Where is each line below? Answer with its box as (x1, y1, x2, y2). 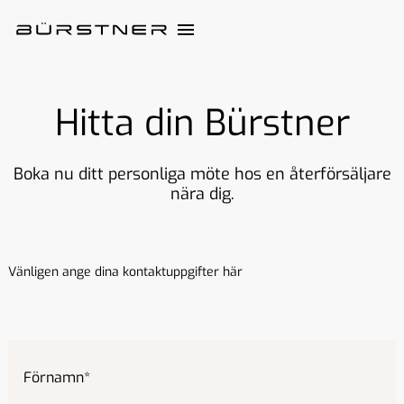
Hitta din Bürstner (54, 99, 350, 147)
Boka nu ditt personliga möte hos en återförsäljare (13, 163, 391, 185)
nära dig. (170, 183, 234, 205)
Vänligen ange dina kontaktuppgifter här (8, 263, 243, 280)
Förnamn (23, 368, 84, 387)
